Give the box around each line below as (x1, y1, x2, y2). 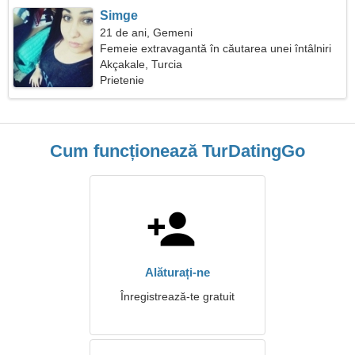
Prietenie (100, 74, 145, 86)
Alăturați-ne (145, 265, 210, 279)
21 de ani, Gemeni (100, 26, 193, 39)
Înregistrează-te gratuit (120, 290, 235, 303)
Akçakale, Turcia (100, 58, 183, 71)
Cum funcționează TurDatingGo (50, 141, 305, 161)
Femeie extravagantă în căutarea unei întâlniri (100, 42, 332, 55)
